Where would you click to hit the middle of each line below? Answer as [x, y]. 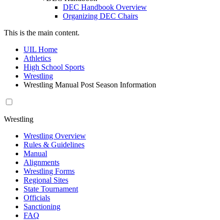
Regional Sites [46, 180]
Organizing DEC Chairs [100, 16]
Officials [37, 198]
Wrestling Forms [49, 171]
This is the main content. [42, 33]
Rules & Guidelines [54, 145]
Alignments [41, 162]
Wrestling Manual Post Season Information [90, 85]
